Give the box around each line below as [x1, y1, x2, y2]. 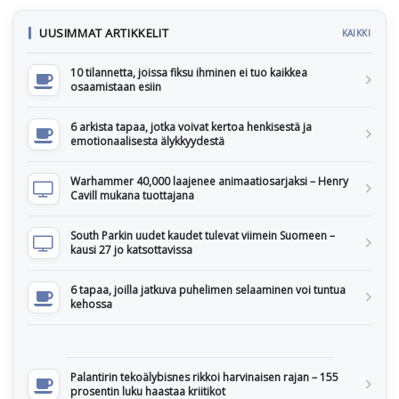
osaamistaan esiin [70, 79, 161, 95]
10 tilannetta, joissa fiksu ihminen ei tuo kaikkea [70, 65, 307, 81]
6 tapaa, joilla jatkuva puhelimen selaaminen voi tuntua [70, 282, 346, 298]
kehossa [70, 297, 112, 313]
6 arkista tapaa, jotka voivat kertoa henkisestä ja [70, 119, 312, 135]
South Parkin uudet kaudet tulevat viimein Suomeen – [70, 228, 335, 244]
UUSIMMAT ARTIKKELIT [39, 25, 169, 42]
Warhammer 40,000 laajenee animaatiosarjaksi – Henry [70, 174, 348, 190]
